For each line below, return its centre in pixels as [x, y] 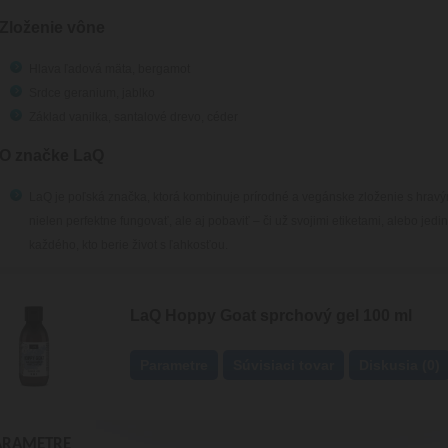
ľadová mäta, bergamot [126, 69]
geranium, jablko [107, 93]
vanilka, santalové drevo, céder [151, 117]
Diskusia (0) [399, 365]
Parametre [174, 365]
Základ [47, 117]
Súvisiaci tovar [283, 365]
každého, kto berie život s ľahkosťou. [128, 245]
